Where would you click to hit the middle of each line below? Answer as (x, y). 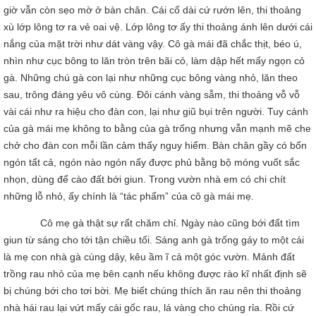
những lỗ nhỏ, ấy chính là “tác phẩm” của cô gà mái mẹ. (129, 196)
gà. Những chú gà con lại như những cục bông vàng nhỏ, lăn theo (151, 78)
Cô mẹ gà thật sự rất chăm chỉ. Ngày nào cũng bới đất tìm (170, 223)
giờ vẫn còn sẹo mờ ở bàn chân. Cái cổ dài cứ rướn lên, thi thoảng (152, 10)
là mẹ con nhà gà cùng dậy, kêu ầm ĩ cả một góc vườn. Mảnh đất (149, 257)
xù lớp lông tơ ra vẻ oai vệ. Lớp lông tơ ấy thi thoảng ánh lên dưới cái (158, 27)
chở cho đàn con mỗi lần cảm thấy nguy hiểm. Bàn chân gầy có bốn (155, 145)
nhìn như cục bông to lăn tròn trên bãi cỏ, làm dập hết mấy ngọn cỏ (154, 61)
